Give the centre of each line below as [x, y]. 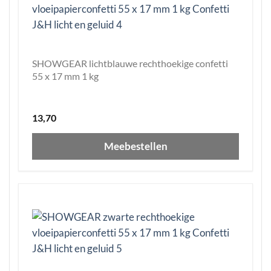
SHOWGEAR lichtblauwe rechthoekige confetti [130, 64]
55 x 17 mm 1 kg [65, 76]
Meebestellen [135, 146]
